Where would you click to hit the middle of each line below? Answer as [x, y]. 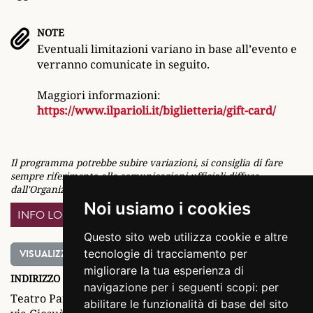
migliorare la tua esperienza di [164, 270]
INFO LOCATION [60, 215]
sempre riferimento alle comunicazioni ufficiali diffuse [134, 176]
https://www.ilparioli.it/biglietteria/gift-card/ [156, 110]
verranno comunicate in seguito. [123, 64]
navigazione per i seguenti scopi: [173, 287]
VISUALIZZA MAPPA [63, 254]
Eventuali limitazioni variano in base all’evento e [167, 49]
